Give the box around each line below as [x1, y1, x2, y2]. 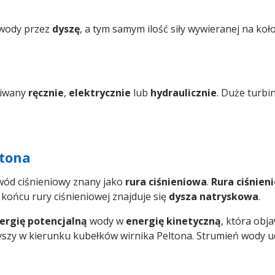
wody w [87, 214, 126, 228]
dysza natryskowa [169, 190, 258, 204]
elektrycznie [69, 86, 131, 100]
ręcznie [28, 86, 64, 100]
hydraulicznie [150, 86, 217, 100]
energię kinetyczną [126, 214, 221, 228]
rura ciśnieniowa [125, 175, 207, 189]
